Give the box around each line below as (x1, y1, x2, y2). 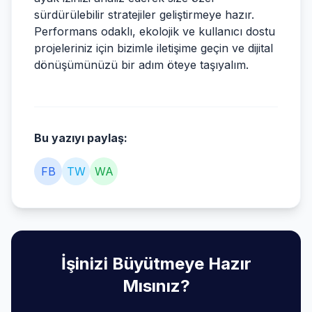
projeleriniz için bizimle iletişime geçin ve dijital (34, 41, 273, 55)
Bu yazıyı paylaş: (34, 131, 127, 145)
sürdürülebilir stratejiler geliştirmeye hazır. (34, 8, 254, 22)
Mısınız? (122, 276, 190, 296)
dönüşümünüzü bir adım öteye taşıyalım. (34, 58, 249, 72)
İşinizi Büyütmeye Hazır (61, 253, 251, 274)
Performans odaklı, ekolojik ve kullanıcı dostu (34, 24, 275, 38)
